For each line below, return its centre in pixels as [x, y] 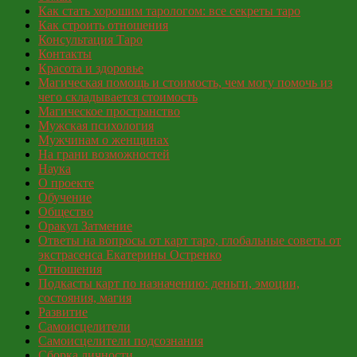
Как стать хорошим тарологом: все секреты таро [169, 11]
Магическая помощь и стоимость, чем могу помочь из [185, 83]
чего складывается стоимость [118, 97]
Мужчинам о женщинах [104, 140]
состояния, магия [85, 298]
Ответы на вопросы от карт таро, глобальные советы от [190, 241]
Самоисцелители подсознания [121, 341]
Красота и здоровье [91, 69]
